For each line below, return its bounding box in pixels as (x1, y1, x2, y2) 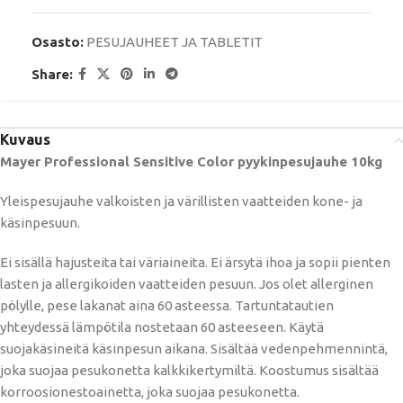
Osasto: (31, 34, 84, 49)
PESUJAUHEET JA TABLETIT (86, 34, 263, 49)
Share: (31, 66, 73, 82)
